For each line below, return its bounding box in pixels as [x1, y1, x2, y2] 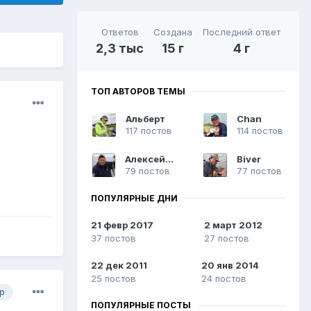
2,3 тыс [96, 40, 144, 56]
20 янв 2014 [201, 260, 259, 271]
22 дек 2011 [91, 260, 147, 271]
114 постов [237, 124, 283, 136]
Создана [153, 26, 193, 37]
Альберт [126, 112, 165, 124]
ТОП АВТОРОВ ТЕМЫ [91, 85, 185, 96]
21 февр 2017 [91, 219, 153, 231]
